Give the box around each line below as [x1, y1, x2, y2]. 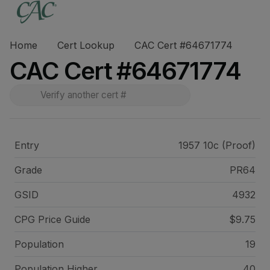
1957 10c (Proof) [178, 139, 256, 151]
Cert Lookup [57, 39, 115, 51]
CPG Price [14, 213, 64, 225]
